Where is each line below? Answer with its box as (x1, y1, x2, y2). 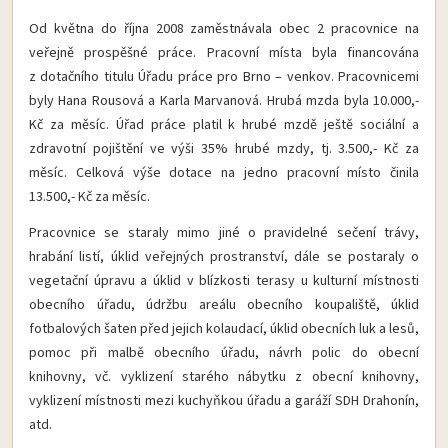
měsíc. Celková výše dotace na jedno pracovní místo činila (29, 162, 419, 183)
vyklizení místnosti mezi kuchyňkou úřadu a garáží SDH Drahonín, (29, 390, 419, 411)
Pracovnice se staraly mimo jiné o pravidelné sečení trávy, (29, 222, 419, 243)
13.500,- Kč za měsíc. (29, 186, 150, 207)
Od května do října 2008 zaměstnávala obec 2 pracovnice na (29, 18, 419, 39)
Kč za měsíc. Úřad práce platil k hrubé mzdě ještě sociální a (29, 114, 419, 135)
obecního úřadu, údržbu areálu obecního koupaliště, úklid (29, 294, 419, 315)
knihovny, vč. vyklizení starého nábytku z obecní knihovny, (29, 366, 419, 387)
